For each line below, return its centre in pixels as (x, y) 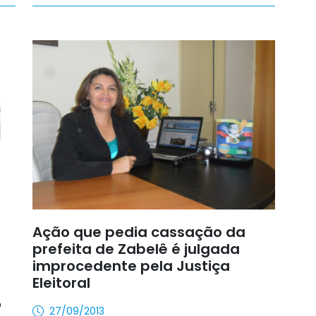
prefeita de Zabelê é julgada (136, 249)
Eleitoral (61, 282)
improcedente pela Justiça (131, 266)
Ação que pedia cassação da (139, 232)
